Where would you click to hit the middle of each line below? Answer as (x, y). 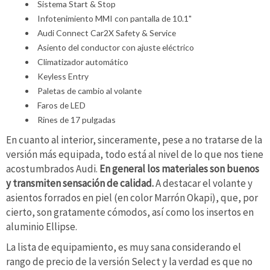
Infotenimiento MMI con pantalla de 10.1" (114, 18)
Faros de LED (61, 105)
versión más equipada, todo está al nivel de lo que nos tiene (135, 155)
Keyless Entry (63, 76)
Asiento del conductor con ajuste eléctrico (115, 47)
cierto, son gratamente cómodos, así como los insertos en (130, 212)
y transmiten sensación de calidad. (80, 184)
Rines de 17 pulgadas (76, 119)
